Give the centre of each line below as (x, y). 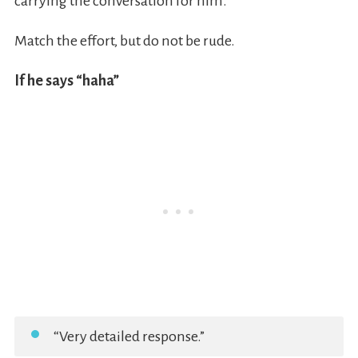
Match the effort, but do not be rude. (124, 41)
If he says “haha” (66, 81)
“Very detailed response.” (129, 337)
